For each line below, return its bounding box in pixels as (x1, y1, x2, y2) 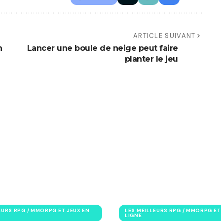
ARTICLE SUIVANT (133, 32, 196, 40)
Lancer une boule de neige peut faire (27, 43, 178, 53)
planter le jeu (124, 54, 178, 64)
